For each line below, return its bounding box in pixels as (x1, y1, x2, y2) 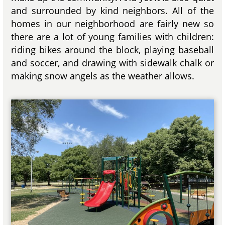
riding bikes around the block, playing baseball (11, 44, 214, 56)
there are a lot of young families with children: (11, 31, 214, 43)
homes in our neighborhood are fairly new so (11, 18, 214, 30)
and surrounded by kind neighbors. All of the (11, 5, 214, 17)
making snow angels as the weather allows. (11, 70, 195, 82)
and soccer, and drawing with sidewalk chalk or (11, 57, 214, 69)
